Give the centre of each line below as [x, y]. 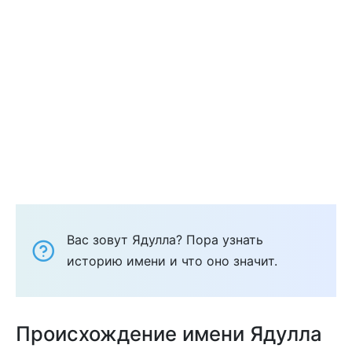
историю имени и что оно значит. [172, 260]
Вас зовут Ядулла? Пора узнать [165, 239]
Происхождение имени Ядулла [169, 333]
